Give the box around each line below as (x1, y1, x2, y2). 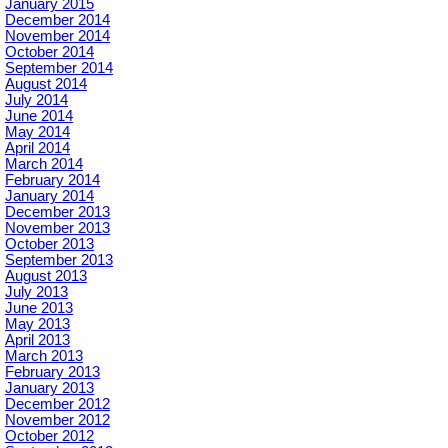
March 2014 (5, 156, 83, 172)
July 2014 (5, 92, 68, 108)
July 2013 (5, 284, 68, 300)
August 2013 (5, 268, 87, 284)
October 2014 (5, 44, 94, 60)
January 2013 (5, 380, 94, 396)
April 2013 (5, 332, 70, 348)
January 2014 (5, 188, 94, 204)
